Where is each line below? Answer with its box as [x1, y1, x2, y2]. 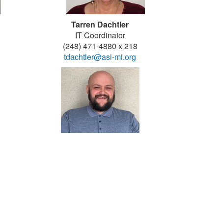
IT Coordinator [75, 29, 125, 41]
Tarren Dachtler [71, 19, 129, 30]
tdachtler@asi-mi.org [64, 51, 136, 62]
